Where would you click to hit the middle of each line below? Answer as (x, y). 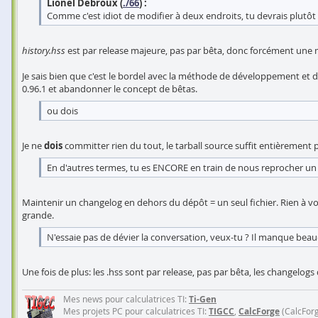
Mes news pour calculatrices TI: (126, 299)
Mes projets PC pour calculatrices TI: (136, 311)
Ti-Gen (203, 299)
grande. (38, 215)
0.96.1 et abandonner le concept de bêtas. (110, 89)
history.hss (44, 50)
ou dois (62, 111)
